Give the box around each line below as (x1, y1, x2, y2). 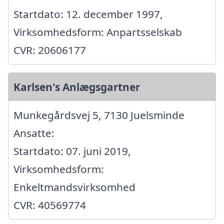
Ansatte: (13, 126, 54, 140)
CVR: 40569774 (13, 198, 86, 212)
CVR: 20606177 (13, 43, 86, 57)
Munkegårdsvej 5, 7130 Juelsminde (13, 108, 184, 122)
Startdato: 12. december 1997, (13, 7, 163, 21)
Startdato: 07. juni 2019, (13, 144, 131, 158)
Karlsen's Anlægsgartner (13, 80, 140, 94)
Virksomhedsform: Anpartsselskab (13, 25, 182, 39)
